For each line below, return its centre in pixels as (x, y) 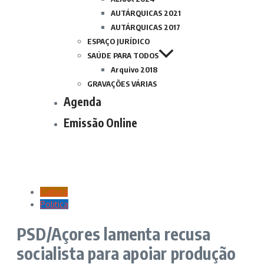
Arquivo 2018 (134, 70)
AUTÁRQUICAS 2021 (146, 13)
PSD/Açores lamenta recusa (114, 234)
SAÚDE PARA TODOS (123, 55)
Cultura (54, 192)
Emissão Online (100, 123)
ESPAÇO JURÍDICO (118, 41)
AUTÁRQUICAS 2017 (146, 27)
